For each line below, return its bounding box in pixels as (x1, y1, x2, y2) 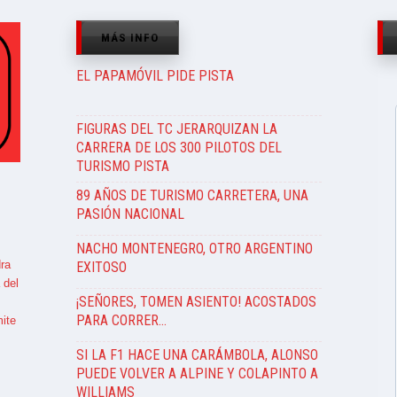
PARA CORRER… (75, 312, 167, 329)
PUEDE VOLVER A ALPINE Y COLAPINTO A (75, 365, 318, 382)
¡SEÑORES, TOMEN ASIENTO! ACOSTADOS (75, 293, 316, 310)
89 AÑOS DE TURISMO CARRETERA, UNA (75, 187, 308, 204)
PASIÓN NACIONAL (75, 206, 184, 222)
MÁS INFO (100, 31, 159, 44)
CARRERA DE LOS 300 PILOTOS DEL (75, 139, 282, 156)
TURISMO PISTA (75, 158, 169, 175)
